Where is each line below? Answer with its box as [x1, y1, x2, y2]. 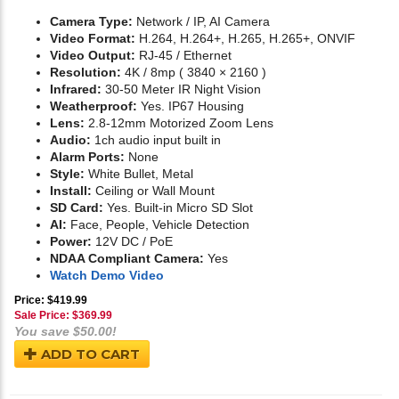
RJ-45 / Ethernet [135, 48, 232, 63]
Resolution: [50, 65, 121, 80]
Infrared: [50, 82, 102, 97]
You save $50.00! [14, 324, 117, 339]
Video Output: [50, 48, 135, 63]
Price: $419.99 [14, 294, 87, 307]
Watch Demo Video [50, 268, 164, 283]
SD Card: [50, 200, 103, 216]
